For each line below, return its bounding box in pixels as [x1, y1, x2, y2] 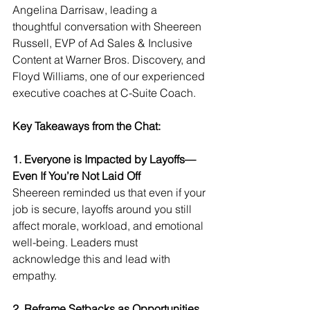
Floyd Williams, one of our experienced [12, 69, 208, 84]
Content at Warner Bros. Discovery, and [12, 53, 208, 67]
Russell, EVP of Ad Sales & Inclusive [12, 36, 195, 51]
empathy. [12, 268, 57, 283]
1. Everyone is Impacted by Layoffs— [12, 152, 196, 167]
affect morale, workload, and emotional [12, 219, 206, 233]
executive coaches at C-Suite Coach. [12, 86, 196, 100]
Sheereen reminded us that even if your [12, 185, 208, 200]
